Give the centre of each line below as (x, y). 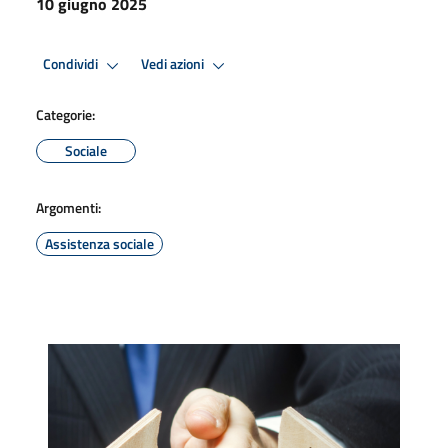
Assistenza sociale (99, 243)
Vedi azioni (174, 64)
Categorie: (65, 114)
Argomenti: (68, 207)
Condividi (72, 64)
